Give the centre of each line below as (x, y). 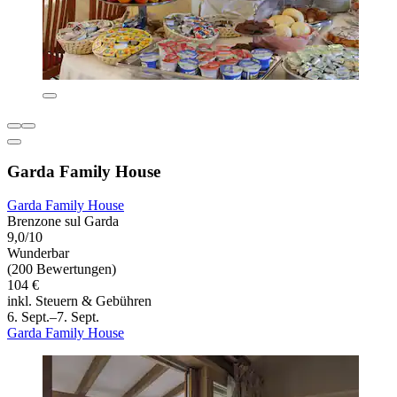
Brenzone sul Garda (63, 222)
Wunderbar (38, 253)
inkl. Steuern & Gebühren (79, 301)
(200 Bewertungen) (62, 269)
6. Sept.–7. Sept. (53, 317)
